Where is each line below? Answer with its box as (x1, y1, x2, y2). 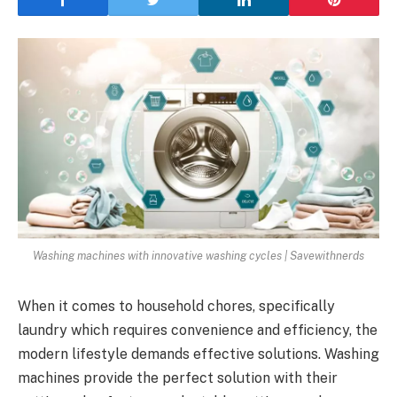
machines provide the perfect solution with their (18, 370, 338, 387)
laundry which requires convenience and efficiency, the (18, 322, 378, 339)
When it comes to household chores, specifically (18, 298, 335, 315)
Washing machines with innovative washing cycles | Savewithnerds (33, 249, 364, 263)
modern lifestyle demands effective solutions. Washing (18, 346, 379, 363)
